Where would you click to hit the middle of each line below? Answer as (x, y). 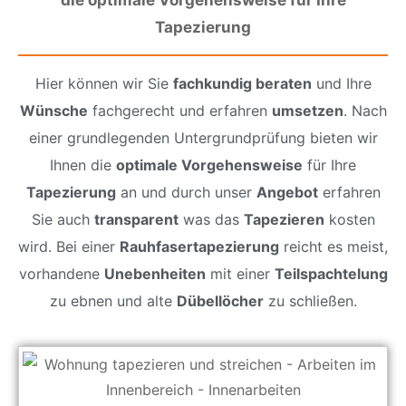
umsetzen (307, 110)
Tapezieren (284, 219)
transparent (136, 219)
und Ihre (341, 83)
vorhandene (61, 273)
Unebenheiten (155, 273)
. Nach (365, 110)
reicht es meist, (333, 246)
